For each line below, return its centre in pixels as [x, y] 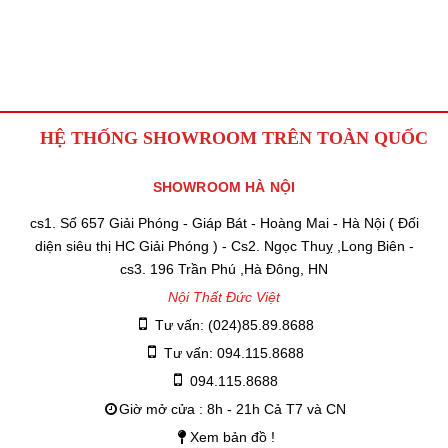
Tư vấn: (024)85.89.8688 [234, 325]
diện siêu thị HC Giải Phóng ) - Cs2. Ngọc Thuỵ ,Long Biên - [224, 246]
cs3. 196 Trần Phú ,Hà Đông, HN [224, 269]
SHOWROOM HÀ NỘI [224, 187]
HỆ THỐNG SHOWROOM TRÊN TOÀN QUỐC [234, 138]
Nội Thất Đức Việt [224, 297]
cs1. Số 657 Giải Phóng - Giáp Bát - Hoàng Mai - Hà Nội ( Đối [224, 223]
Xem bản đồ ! [232, 437]
